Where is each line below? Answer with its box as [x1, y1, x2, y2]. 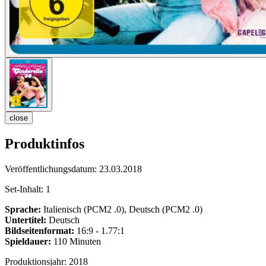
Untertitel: [5, 215, 46, 226]
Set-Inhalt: [5, 184, 46, 195]
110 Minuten [51, 236, 101, 247]
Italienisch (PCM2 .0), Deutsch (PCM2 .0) [41, 204, 202, 215]
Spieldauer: [5, 236, 51, 247]
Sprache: [5, 204, 41, 215]
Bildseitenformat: [5, 226, 74, 236]
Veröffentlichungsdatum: [5, 164, 99, 175]
